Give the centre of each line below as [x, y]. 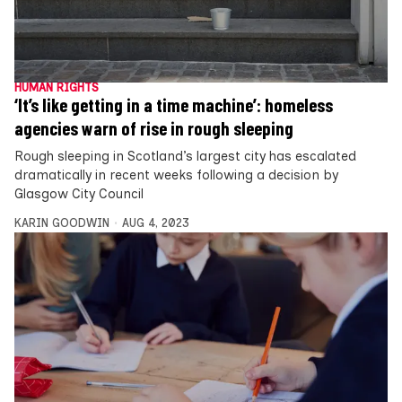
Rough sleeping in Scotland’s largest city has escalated [185, 156]
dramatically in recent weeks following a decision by [176, 175]
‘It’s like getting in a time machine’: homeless [174, 105]
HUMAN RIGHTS [57, 87]
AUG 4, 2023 [155, 223]
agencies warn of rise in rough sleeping [154, 128]
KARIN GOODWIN [62, 223]
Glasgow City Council [79, 193]
